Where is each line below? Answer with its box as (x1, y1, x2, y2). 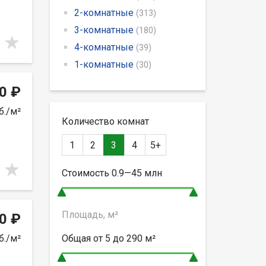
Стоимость (61, 167, 112, 179)
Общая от (61, 232, 105, 244)
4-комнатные (74, 41, 136, 53)
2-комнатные (74, 7, 136, 18)
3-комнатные (74, 24, 136, 36)
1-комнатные (74, 58, 136, 70)
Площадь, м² (61, 208, 118, 220)
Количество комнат (61, 115, 149, 127)
